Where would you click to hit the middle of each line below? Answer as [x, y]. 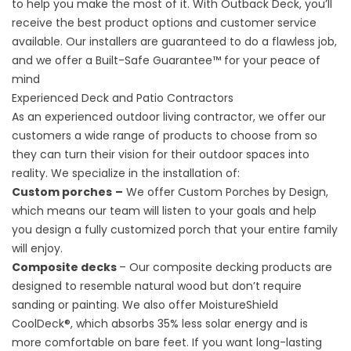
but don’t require [256, 286]
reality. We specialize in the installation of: [126, 174]
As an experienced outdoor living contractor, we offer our [169, 117]
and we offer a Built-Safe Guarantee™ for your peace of [166, 61]
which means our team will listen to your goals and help [164, 211]
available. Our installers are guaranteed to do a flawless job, [174, 42]
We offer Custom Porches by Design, [226, 192]
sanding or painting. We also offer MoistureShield [145, 305]
